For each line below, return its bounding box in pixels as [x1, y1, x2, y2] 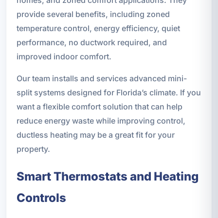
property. [16, 144, 50, 154]
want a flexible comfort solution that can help [16, 101, 182, 111]
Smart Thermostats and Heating [16, 169, 199, 183]
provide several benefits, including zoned [16, 9, 170, 19]
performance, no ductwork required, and [16, 37, 167, 47]
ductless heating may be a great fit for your [16, 129, 175, 140]
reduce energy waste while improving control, [16, 115, 185, 126]
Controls [16, 190, 66, 205]
